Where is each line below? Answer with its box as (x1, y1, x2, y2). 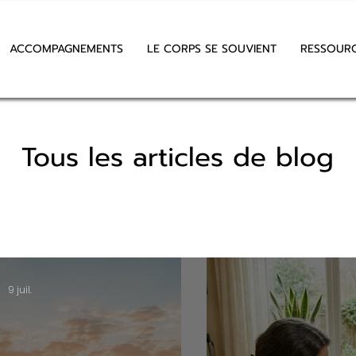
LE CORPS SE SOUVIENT (146, 41, 277, 57)
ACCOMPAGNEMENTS (9, 41, 123, 57)
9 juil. (8, 282, 32, 296)
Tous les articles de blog (21, 137, 334, 177)
